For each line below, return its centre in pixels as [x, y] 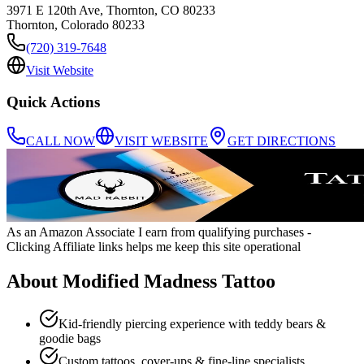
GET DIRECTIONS [282, 141]
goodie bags [70, 339]
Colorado [85, 24]
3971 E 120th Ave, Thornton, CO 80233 [111, 10]
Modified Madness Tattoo [169, 282]
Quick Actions [53, 102]
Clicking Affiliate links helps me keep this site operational [154, 247]
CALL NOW [61, 141]
